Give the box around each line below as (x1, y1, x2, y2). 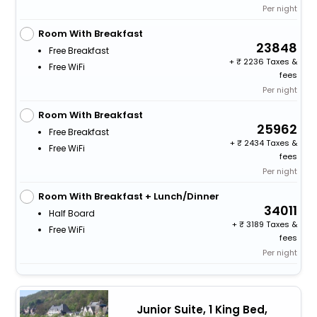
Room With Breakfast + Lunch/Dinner (38, 190, 219, 204)
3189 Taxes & (244, 219, 298, 231)
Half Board (48, 207, 95, 220)
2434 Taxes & (242, 137, 298, 149)
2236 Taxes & (241, 56, 298, 68)
